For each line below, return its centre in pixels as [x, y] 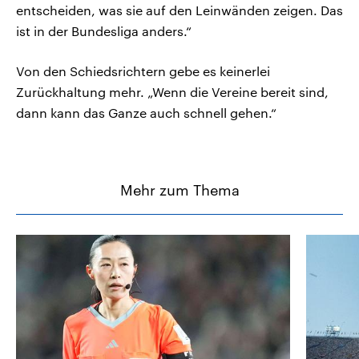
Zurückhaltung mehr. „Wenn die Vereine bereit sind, [172, 91]
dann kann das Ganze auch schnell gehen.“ [146, 112]
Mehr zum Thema [179, 190]
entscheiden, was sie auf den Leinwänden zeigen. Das [179, 10]
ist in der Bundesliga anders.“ [104, 30]
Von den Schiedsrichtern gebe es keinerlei [143, 71]
